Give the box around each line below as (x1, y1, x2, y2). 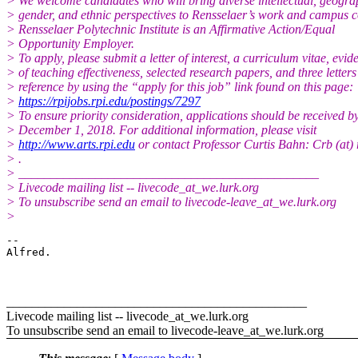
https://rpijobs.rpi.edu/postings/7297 (18, 93, 201, 108)
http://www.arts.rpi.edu (18, 137, 135, 151)
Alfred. (6, 245, 51, 258)
